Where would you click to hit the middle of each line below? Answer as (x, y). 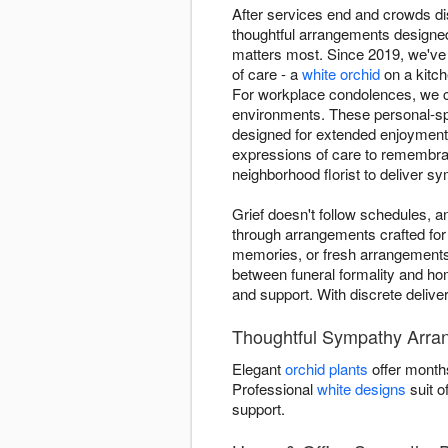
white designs (361, 389)
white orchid (341, 74)
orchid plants (326, 369)
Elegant (258, 369)
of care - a (267, 74)
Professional (274, 389)
